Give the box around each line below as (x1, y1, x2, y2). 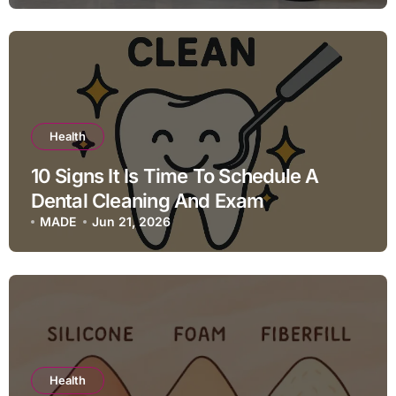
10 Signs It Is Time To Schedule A (30, 164, 319, 188)
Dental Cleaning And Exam (30, 189, 264, 213)
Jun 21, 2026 (92, 214, 171, 230)
